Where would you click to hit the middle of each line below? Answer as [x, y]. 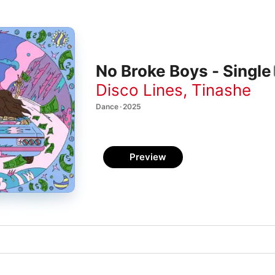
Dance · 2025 [118, 106]
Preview [148, 157]
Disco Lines [139, 90]
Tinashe [221, 90]
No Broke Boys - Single [184, 71]
